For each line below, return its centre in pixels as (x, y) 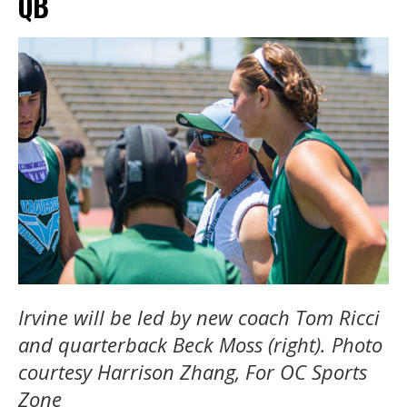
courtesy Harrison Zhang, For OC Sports (193, 371)
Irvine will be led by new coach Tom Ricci (199, 317)
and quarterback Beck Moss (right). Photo (200, 344)
